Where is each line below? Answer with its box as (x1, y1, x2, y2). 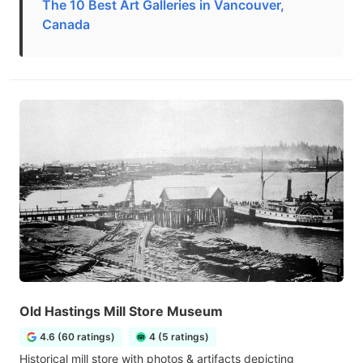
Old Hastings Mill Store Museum (19, 303, 223, 319)
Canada (42, 16, 90, 32)
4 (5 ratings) (149, 331, 209, 343)
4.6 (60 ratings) (40, 331, 115, 343)
